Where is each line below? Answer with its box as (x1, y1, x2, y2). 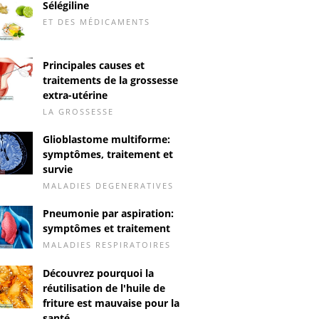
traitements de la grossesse (43, 73, 178, 87)
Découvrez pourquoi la (43, 266, 154, 280)
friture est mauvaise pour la (43, 296, 179, 310)
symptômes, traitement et (43, 147, 173, 161)
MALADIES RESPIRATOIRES (43, 239, 171, 250)
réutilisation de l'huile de (43, 281, 165, 295)
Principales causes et (43, 58, 145, 72)
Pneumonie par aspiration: (43, 206, 174, 220)
